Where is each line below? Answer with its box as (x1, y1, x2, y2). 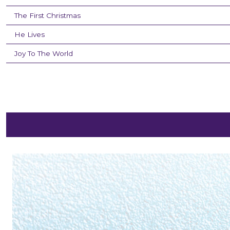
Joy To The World (14, 49, 73, 58)
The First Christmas (14, 11, 81, 20)
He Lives (14, 30, 45, 39)
